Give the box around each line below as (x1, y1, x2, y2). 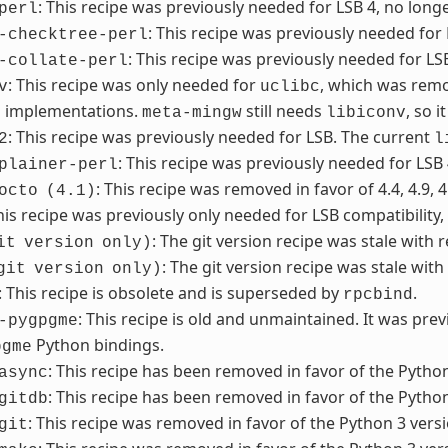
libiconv (325, 104, 406, 123)
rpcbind (342, 286, 413, 305)
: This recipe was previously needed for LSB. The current (7, 126, 434, 149)
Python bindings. (31, 334, 164, 357)
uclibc (259, 78, 320, 97)
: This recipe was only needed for (7, 74, 260, 97)
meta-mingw (141, 104, 242, 123)
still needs (241, 100, 326, 123)
